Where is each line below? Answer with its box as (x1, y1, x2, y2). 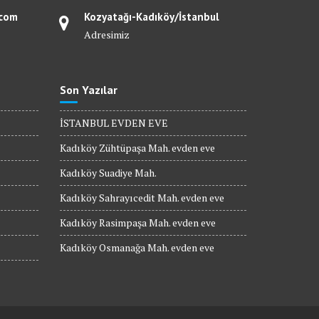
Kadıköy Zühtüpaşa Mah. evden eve (59, 141, 215, 155)
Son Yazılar (59, 83, 117, 98)
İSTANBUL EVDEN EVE (59, 116, 168, 130)
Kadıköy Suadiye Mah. (59, 166, 157, 180)
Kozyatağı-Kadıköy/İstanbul (84, 10, 220, 24)
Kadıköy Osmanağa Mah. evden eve (59, 241, 214, 255)
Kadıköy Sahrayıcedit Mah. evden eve (59, 191, 224, 205)
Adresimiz (84, 28, 130, 42)
